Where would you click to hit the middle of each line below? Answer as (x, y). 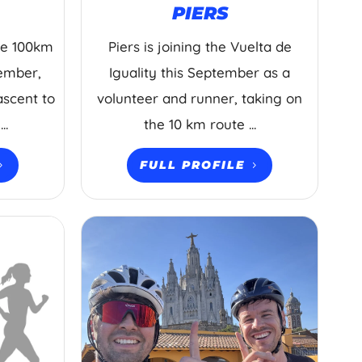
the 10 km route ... (200, 124)
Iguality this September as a (200, 72)
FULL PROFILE (193, 165)
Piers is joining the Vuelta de (200, 46)
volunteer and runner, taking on (200, 98)
